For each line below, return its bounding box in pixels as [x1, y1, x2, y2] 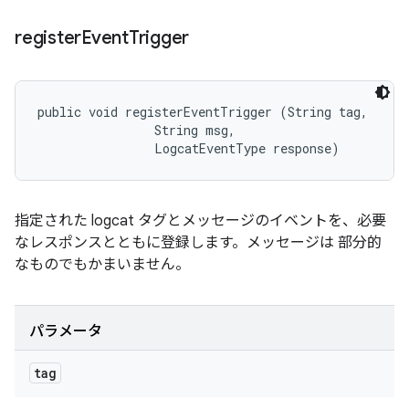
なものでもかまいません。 [15, 256, 190, 274]
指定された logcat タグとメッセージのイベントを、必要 [15, 212, 386, 230]
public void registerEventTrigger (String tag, [37, 103, 375, 121]
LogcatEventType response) [37, 140, 340, 157]
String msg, [37, 121, 243, 139]
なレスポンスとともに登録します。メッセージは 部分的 [15, 234, 382, 252]
